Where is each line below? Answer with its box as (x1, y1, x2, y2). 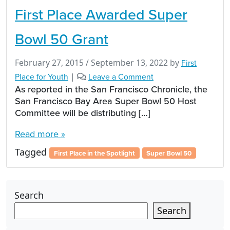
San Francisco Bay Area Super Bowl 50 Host (15, 94, 197, 107)
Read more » (15, 127, 65, 141)
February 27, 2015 (15, 56, 84, 68)
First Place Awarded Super (15, 3, 187, 25)
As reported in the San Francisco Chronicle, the (15, 82, 207, 95)
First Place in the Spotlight (53, 147, 135, 158)
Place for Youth (15, 70, 68, 83)
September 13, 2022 (91, 56, 168, 68)
